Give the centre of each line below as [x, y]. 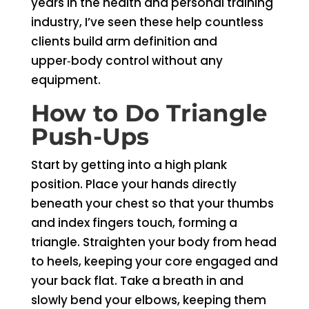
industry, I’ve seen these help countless [147, 22]
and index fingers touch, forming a [134, 223]
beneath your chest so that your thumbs [152, 203]
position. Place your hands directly [133, 184]
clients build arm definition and [124, 41]
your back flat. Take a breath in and [137, 281]
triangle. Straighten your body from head [153, 242]
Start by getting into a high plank [129, 165]
